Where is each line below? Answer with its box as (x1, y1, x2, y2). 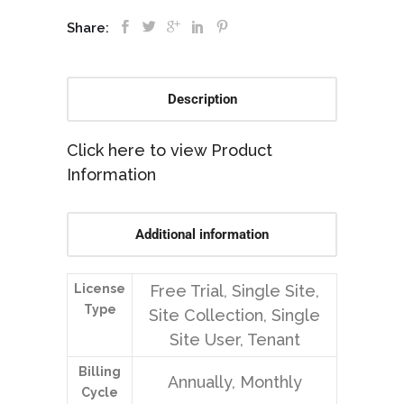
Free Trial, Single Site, (150, 281, 319, 301)
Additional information (135, 226, 269, 243)
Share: (67, 20, 113, 37)
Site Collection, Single (149, 306, 320, 326)
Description (167, 91, 237, 108)
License (74, 281, 125, 297)
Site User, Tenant (169, 330, 300, 350)
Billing (78, 364, 121, 380)
